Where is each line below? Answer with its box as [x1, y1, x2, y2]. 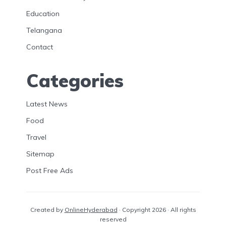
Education [26, 9, 60, 19]
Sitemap [26, 149, 54, 159]
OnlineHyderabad [64, 206, 118, 214]
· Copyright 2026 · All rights [117, 206, 196, 214]
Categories [26, 69, 124, 92]
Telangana [26, 26, 62, 35]
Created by [30, 206, 65, 214]
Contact [26, 42, 53, 52]
